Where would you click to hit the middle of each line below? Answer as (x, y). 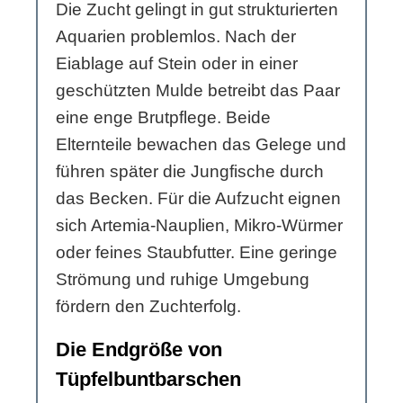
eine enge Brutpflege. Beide (163, 118)
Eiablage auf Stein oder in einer (177, 64)
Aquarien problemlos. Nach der (176, 37)
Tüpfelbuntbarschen (148, 380)
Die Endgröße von (139, 350)
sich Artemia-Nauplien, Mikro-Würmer (199, 226)
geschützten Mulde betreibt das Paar (198, 91)
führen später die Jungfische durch (190, 172)
